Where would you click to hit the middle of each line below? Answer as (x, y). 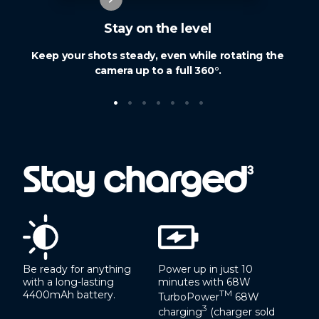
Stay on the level (158, 28)
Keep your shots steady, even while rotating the (158, 55)
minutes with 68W (204, 282)
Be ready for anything (77, 270)
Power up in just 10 (205, 270)
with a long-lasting (68, 282)
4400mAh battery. (69, 295)
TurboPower (188, 297)
